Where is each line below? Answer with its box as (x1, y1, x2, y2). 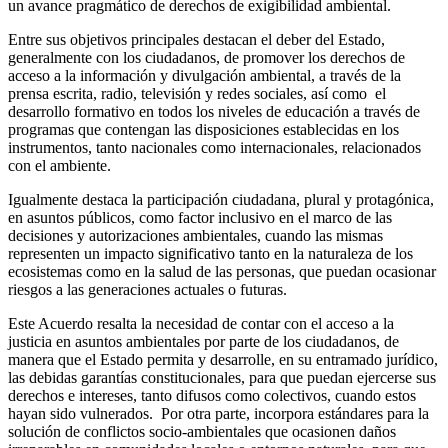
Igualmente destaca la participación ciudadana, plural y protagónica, (8, 190, 434, 208)
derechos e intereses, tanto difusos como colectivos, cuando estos (8, 386, 416, 404)
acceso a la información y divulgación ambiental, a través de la (8, 66, 401, 84)
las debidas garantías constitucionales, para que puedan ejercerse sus (8, 368, 436, 386)
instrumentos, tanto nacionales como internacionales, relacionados (8, 138, 421, 156)
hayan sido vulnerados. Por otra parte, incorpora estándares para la (8, 404, 429, 422)
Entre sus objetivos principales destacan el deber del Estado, (8, 30, 385, 48)
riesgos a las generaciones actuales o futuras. (8, 280, 287, 298)
